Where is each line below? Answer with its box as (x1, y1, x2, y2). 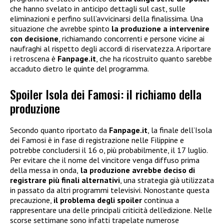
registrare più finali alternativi (10, 174, 120, 185)
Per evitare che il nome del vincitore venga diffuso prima (10, 154, 199, 165)
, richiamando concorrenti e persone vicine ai (58, 33, 204, 44)
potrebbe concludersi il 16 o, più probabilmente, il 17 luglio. (10, 144, 207, 155)
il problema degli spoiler (53, 194, 142, 205)
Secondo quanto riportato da (10, 124, 109, 135)
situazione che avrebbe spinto (10, 23, 109, 34)
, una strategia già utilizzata (120, 174, 214, 185)
